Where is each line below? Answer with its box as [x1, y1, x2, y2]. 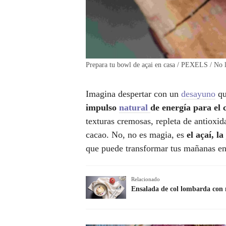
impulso [86, 102, 119, 113]
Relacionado [131, 176, 160, 183]
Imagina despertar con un [86, 89, 181, 99]
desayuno [181, 89, 215, 99]
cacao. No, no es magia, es [86, 130, 184, 140]
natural [119, 102, 150, 113]
